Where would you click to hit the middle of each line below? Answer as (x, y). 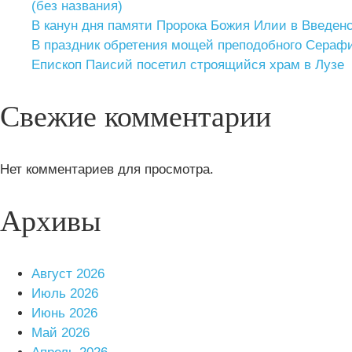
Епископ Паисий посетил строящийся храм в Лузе (188, 64)
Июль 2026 (65, 293)
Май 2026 (60, 332)
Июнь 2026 (64, 313)
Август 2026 (68, 273)
